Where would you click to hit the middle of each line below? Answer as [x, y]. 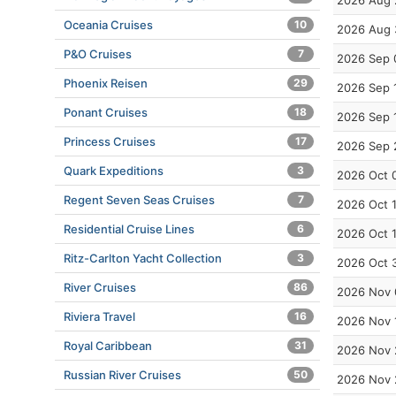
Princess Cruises [110, 141]
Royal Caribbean [108, 346]
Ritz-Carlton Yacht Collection [143, 258]
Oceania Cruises [108, 25]
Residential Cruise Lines [129, 229]
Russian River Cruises [122, 375]
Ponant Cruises [106, 112]
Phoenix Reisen [106, 83]
